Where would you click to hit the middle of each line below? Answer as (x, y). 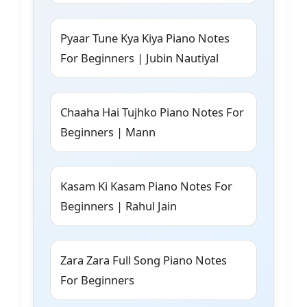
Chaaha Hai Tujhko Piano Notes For (152, 112)
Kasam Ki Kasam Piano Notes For (146, 186)
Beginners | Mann (108, 132)
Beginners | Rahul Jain (119, 206)
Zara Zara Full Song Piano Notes (144, 260)
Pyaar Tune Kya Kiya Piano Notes (145, 38)
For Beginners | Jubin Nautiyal (139, 58)
